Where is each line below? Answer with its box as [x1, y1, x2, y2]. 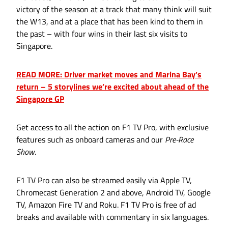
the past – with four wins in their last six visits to [16, 27, 187, 40]
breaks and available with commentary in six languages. [16, 211, 209, 223]
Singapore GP [16, 93, 64, 105]
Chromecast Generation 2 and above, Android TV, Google [16, 186, 211, 199]
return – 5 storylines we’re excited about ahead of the [16, 80, 209, 93]
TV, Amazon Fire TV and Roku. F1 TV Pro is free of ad [16, 198, 196, 211]
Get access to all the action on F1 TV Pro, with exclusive [16, 121, 209, 134]
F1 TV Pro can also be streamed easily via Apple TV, [16, 174, 192, 187]
